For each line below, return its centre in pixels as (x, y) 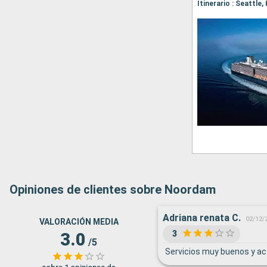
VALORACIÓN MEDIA (79, 222)
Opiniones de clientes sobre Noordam (113, 190)
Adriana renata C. (201, 218)
